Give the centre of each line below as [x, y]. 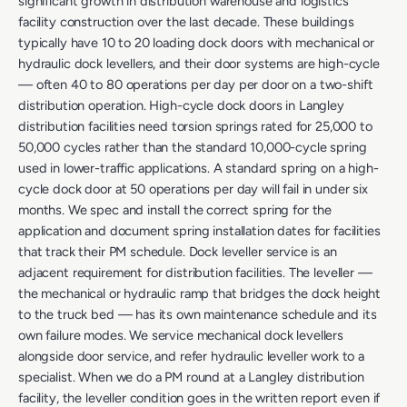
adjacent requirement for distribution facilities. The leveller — [195, 273]
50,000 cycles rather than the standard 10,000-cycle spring [193, 148]
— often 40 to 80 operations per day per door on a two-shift [196, 85]
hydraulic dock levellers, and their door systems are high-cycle [199, 64]
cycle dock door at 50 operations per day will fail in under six [193, 189]
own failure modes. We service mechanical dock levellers [181, 336]
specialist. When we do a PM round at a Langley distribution [191, 377]
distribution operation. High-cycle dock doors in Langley [181, 106]
